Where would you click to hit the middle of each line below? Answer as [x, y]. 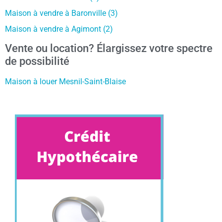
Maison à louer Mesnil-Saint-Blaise [65, 81]
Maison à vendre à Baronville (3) [61, 13]
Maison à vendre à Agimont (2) [59, 29]
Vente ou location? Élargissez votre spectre [109, 48]
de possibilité [37, 61]
